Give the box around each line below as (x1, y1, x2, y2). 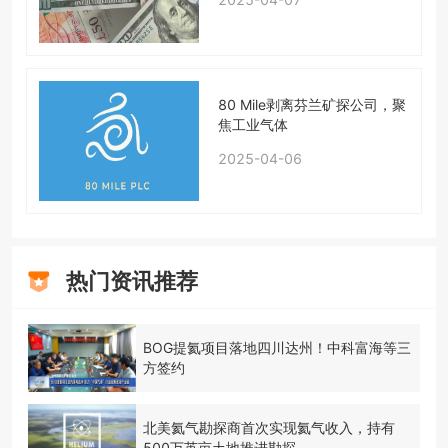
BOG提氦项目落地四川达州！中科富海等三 (142, 338, 411, 356)
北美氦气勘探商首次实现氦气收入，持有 (142, 418, 395, 436)
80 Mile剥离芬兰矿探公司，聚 (217, 95, 406, 113)
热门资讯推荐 (65, 267, 198, 294)
